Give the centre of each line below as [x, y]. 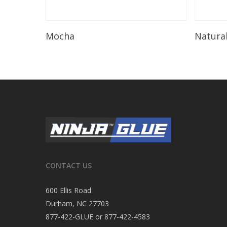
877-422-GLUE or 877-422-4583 [98, 216]
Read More [105, 31]
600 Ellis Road [68, 190]
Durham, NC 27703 [77, 203]
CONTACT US [69, 165]
